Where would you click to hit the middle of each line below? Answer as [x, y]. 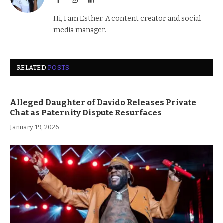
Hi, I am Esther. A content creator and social [127, 18]
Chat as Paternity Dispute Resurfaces [86, 112]
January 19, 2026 [35, 127]
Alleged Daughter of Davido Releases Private [103, 102]
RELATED [33, 67]
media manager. [80, 30]
